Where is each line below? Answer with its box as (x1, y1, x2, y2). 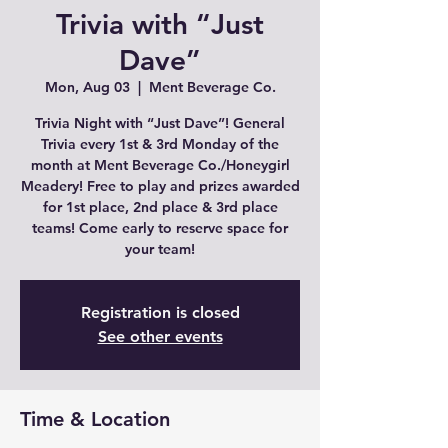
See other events (97, 327, 223, 346)
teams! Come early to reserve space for (32, 219, 288, 237)
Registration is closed (80, 303, 240, 322)
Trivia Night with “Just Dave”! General (35, 114, 285, 132)
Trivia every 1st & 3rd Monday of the (41, 135, 279, 153)
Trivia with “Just (56, 7, 264, 41)
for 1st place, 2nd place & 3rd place (42, 198, 278, 216)
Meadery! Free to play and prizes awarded (20, 177, 300, 195)
